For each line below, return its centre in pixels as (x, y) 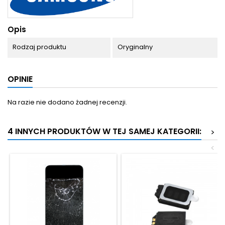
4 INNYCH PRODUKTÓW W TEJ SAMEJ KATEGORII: (104, 131)
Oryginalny (135, 47)
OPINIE (20, 79)
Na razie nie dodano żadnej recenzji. (67, 102)
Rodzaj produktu (39, 47)
